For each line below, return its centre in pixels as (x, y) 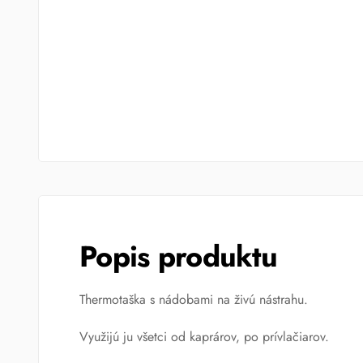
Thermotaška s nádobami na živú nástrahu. (194, 300)
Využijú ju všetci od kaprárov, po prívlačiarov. (204, 337)
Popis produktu (178, 256)
